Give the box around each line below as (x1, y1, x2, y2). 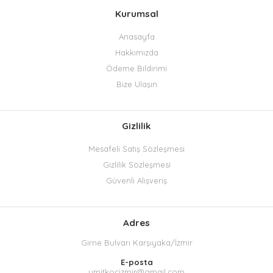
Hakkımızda (115, 48, 158, 58)
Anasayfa (118, 32, 155, 42)
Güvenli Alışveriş (106, 175, 167, 186)
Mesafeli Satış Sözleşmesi (88, 144, 185, 154)
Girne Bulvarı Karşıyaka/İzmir (80, 237, 193, 247)
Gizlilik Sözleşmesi (102, 160, 171, 170)
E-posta (120, 257, 153, 267)
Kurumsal (115, 7, 158, 19)
